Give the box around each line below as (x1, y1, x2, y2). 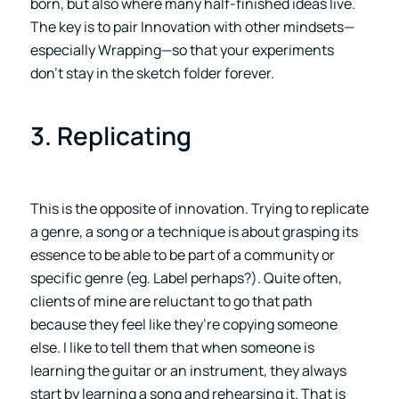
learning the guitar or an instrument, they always (29, 360, 346, 380)
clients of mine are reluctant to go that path (29, 290, 313, 311)
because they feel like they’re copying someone (29, 313, 338, 334)
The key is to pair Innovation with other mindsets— (29, 17, 354, 37)
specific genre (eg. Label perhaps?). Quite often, (29, 267, 342, 288)
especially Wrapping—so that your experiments (29, 40, 334, 61)
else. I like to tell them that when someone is (29, 337, 314, 357)
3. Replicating (29, 118, 191, 153)
